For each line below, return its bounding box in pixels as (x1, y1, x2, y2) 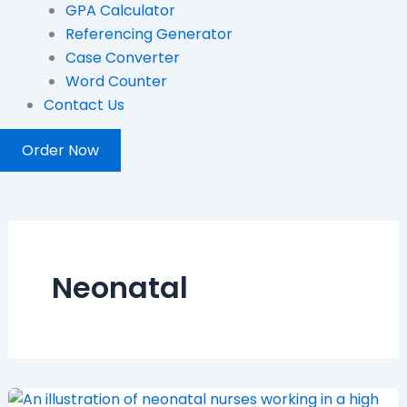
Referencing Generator (65, 23, 233, 45)
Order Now (22, 139, 99, 161)
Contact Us (44, 94, 124, 115)
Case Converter (65, 46, 180, 68)
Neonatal (51, 266, 188, 308)
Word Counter (65, 70, 167, 92)
